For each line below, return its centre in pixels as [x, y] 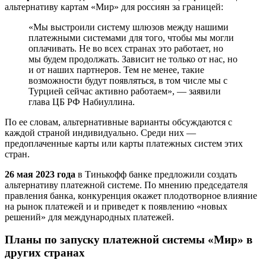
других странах [45, 253]
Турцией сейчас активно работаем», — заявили [125, 91]
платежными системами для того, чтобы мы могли [131, 37]
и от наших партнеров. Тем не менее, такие [116, 69]
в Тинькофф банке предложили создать [156, 174]
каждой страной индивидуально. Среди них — [100, 132]
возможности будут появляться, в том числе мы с [128, 80]
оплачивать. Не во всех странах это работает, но [126, 48]
